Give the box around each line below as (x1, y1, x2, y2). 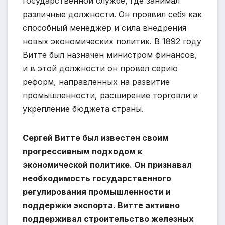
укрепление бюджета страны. (23, 104, 144, 115)
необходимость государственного (23, 173, 171, 184)
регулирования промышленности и (23, 187, 171, 197)
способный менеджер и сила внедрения (23, 23, 186, 33)
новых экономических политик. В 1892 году (23, 36, 201, 47)
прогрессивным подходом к (23, 146, 142, 157)
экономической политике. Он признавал (23, 160, 192, 170)
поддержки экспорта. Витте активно (23, 200, 180, 211)
